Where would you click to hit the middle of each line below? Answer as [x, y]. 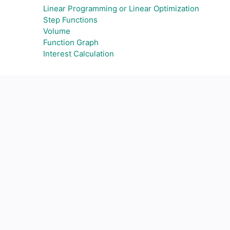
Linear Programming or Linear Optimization [121, 8]
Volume [57, 31]
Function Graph [71, 42]
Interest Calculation [79, 54]
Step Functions [70, 20]
